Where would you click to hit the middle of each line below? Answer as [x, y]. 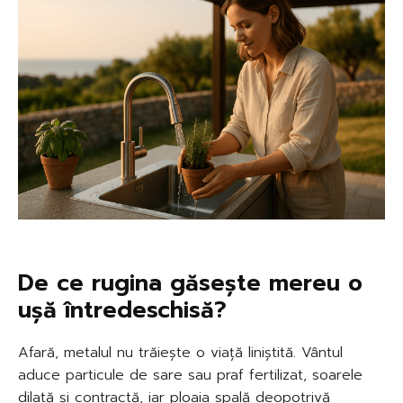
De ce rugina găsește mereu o [190, 283]
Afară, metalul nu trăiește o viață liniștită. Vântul [180, 352]
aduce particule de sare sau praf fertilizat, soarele [190, 375]
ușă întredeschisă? [122, 310]
